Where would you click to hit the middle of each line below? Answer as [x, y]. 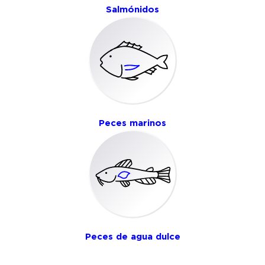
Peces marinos [132, 123]
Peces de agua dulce [132, 236]
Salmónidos [132, 9]
